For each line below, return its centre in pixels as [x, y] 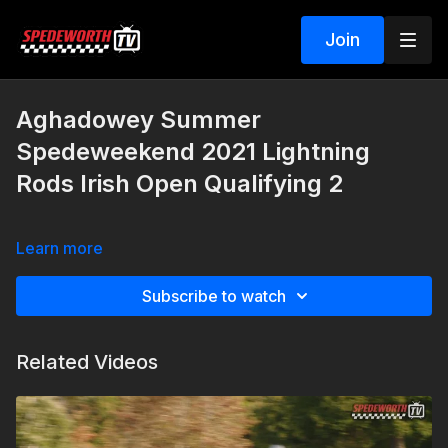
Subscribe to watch [214, 296]
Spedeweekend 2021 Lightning [193, 151]
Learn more [59, 248]
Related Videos [87, 362]
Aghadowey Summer [138, 119]
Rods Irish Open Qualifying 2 [179, 183]
